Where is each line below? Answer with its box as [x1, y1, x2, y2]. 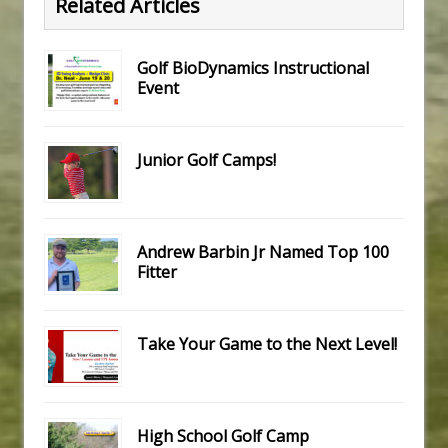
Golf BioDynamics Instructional [137, 57, 369, 80]
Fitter [137, 261, 177, 284]
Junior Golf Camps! [137, 149, 276, 172]
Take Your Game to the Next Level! [137, 333, 397, 356]
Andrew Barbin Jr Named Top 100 [137, 241, 389, 264]
